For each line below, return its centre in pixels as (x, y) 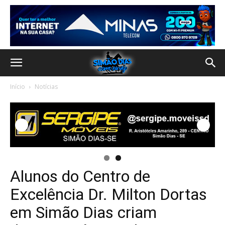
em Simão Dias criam (83, 213)
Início (18, 87)
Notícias (46, 87)
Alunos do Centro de (80, 177)
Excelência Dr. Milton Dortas (108, 195)
